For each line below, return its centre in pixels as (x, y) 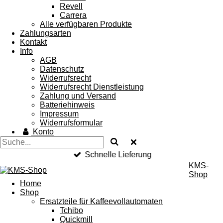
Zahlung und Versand (78, 96)
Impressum (59, 114)
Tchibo (71, 210)
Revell (71, 6)
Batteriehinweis (67, 105)
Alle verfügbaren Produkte (86, 24)
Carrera (73, 15)
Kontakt (33, 42)
